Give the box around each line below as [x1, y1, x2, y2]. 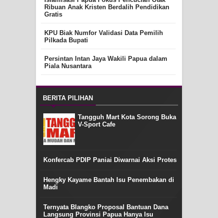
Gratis [44, 10, 62, 18]
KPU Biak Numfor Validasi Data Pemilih [44, 29, 163, 36]
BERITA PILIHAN [43, 94, 93, 102]
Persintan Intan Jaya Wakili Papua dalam [44, 54, 167, 62]
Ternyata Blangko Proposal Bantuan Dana [43, 203, 168, 211]
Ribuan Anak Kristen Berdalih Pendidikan [44, 3, 169, 11]
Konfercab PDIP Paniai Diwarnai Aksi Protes [43, 156, 177, 164]
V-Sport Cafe [78, 121, 115, 128]
